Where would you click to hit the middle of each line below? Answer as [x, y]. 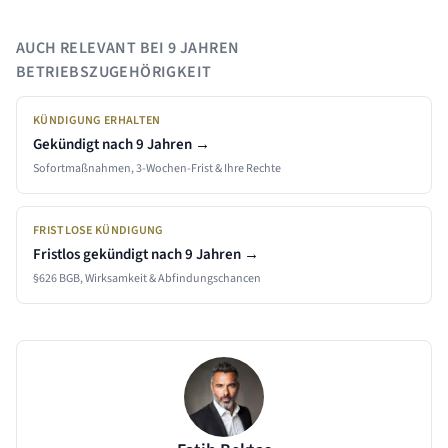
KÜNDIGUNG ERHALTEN [97, 120]
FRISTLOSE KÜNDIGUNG [98, 230]
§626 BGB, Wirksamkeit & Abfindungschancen [147, 278]
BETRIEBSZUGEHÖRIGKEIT [114, 72]
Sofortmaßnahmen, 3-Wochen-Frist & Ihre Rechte [157, 168]
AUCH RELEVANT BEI [92, 48]
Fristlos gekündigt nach [109, 254]
